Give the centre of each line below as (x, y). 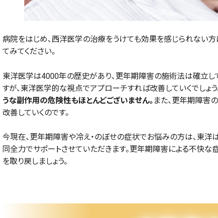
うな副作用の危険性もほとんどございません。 (78, 100)
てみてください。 (29, 52)
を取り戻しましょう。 (35, 162)
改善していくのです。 (36, 112)
